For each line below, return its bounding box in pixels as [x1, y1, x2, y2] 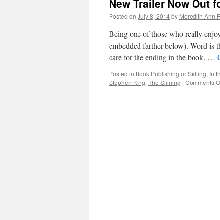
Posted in [109, 69, 134, 78]
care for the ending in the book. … [109, 52, 217, 62]
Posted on [109, 12, 136, 20]
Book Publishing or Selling [136, 69, 206, 78]
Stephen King [109, 78, 145, 86]
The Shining [148, 78, 181, 86]
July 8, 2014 [137, 12, 170, 20]
